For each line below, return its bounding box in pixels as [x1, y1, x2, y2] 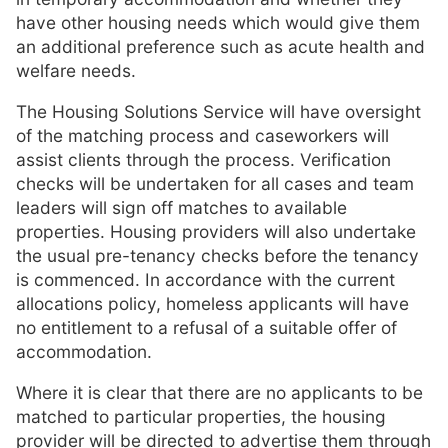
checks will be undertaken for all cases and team [16, 172, 414, 194]
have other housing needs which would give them [16, 11, 420, 33]
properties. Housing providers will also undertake [16, 220, 416, 242]
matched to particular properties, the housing [16, 406, 386, 428]
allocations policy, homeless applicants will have [16, 292, 409, 314]
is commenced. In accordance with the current [16, 268, 395, 290]
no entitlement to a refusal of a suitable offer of [16, 316, 397, 338]
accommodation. [16, 340, 152, 362]
